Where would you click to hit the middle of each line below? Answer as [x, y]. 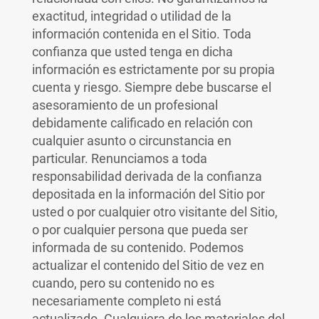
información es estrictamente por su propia [153, 69]
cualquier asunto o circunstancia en [131, 141]
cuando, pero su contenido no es [123, 283]
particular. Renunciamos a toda [119, 158]
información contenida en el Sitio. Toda [141, 34]
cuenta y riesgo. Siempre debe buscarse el [151, 87]
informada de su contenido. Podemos [137, 247]
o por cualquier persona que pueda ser [140, 230]
